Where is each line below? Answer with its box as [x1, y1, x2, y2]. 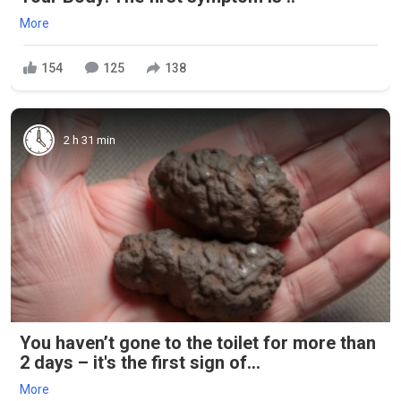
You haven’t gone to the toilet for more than [20, 331, 376, 354]
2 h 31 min [64, 132, 115, 147]
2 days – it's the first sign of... [20, 351, 260, 373]
